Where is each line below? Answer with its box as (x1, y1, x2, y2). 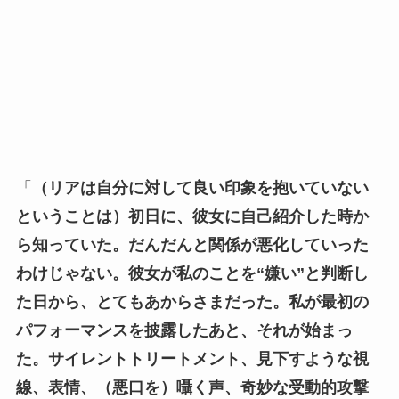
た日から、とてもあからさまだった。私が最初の (15, 292, 369, 311)
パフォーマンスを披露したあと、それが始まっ (15, 321, 353, 339)
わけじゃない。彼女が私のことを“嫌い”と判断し (15, 264, 369, 282)
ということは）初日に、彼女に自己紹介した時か (15, 207, 369, 225)
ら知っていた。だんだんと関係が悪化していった (15, 235, 369, 254)
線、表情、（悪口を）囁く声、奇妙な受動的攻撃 (15, 378, 369, 396)
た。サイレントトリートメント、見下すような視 (15, 349, 369, 368)
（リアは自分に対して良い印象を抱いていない (31, 178, 369, 197)
